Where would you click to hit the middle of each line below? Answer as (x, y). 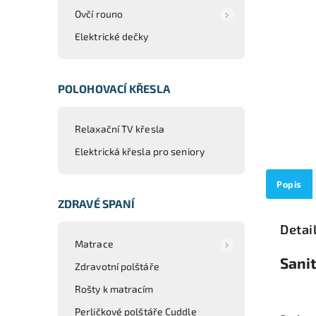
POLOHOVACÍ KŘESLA (114, 88)
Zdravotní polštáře (117, 266)
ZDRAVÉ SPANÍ (97, 203)
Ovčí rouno (99, 13)
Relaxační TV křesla (120, 128)
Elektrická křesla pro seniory (140, 151)
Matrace (94, 243)
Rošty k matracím (114, 288)
